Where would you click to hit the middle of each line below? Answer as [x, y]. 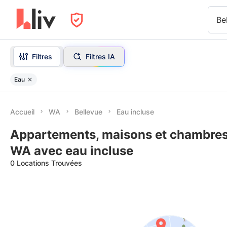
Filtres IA [100, 56]
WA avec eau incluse [72, 151]
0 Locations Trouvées [46, 163]
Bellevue [88, 112]
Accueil [22, 112]
